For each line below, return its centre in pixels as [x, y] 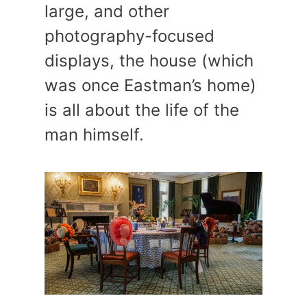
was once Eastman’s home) [150, 86]
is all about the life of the [142, 110]
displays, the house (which [149, 61]
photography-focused [130, 36]
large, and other [107, 12]
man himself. [94, 135]
